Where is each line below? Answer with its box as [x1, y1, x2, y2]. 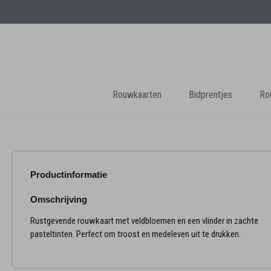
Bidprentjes [188, 89, 232, 101]
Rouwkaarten [112, 89, 162, 101]
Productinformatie [30, 169, 108, 180]
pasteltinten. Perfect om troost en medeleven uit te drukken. [30, 228, 241, 240]
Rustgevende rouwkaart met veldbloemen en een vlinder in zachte [30, 215, 259, 226]
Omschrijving [30, 194, 88, 204]
